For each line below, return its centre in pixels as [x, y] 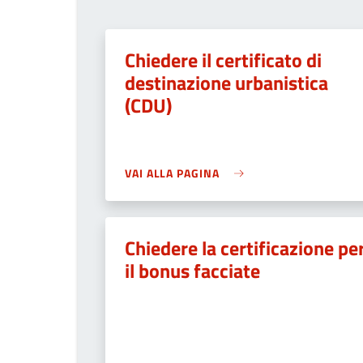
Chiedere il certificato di [223, 60]
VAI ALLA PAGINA [172, 173]
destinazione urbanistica [226, 83]
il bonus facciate [192, 271]
